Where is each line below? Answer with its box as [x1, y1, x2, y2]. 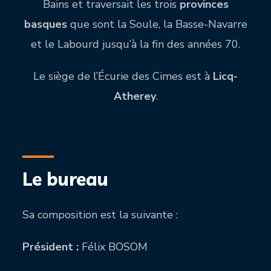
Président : [22, 240, 82, 255]
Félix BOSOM [82, 240, 148, 255]
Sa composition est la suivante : [22, 207, 178, 223]
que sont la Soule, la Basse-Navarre [67, 17, 247, 32]
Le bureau [22, 168, 109, 191]
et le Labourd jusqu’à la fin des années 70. [31, 37, 240, 52]
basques [24, 17, 67, 32]
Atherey [113, 89, 156, 104]
